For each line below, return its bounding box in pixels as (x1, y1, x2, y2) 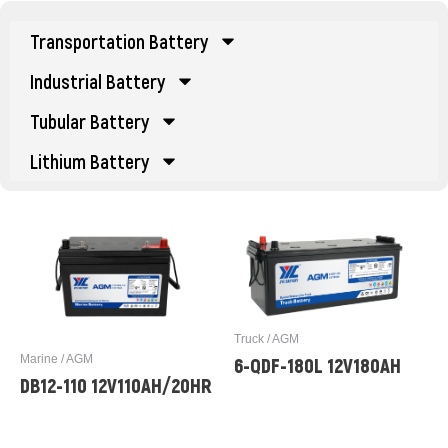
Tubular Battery (30, 108, 149, 133)
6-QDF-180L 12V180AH (234, 352, 401, 377)
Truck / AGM (234, 331, 299, 345)
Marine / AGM (20, 351, 93, 365)
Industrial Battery (30, 68, 165, 93)
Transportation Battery (30, 28, 208, 53)
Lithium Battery (30, 148, 149, 173)
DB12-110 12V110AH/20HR (20, 372, 212, 397)
